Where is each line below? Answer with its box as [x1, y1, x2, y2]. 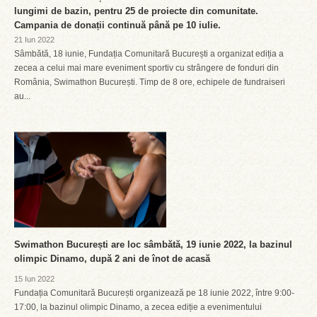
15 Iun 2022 [14, 275, 54, 283]
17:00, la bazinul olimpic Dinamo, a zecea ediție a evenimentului [14, 302, 262, 312]
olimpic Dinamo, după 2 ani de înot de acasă [14, 253, 210, 264]
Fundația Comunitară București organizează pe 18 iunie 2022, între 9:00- [14, 288, 294, 298]
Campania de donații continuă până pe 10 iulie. [14, 20, 221, 30]
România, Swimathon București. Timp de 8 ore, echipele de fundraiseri [14, 77, 285, 87]
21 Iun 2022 [14, 35, 54, 44]
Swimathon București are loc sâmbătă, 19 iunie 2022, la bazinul [14, 239, 292, 250]
